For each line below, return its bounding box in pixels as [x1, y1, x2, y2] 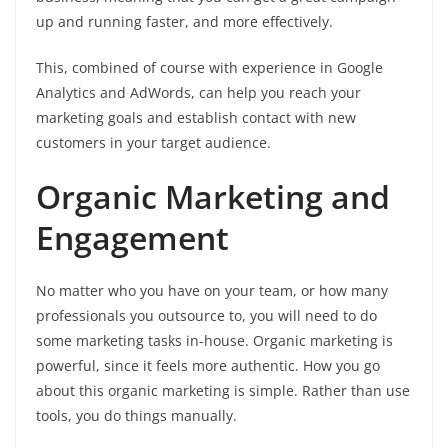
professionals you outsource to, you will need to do [36, 306, 377, 326]
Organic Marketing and [36, 175, 390, 219]
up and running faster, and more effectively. [36, 12, 337, 32]
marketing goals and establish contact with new [36, 108, 356, 128]
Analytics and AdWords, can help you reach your [36, 83, 361, 103]
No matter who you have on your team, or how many [36, 281, 388, 301]
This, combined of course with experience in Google [36, 58, 383, 78]
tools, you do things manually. [36, 406, 241, 426]
